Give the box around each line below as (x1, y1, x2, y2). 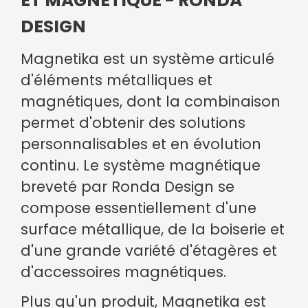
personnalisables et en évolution (21, 134, 261, 155)
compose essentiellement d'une (21, 198, 256, 219)
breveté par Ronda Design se (21, 177, 234, 197)
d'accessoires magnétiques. (21, 262, 226, 283)
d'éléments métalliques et (21, 70, 212, 91)
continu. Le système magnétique (21, 155, 261, 176)
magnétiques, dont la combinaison (21, 91, 280, 112)
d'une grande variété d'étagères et (21, 241, 277, 261)
